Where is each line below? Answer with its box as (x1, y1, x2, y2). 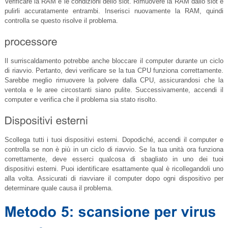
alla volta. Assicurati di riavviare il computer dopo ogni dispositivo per (4, 175, 224, 183)
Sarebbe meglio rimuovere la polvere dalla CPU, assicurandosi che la (4, 76, 224, 84)
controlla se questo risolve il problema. (4, 17, 118, 25)
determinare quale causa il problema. (4, 184, 113, 192)
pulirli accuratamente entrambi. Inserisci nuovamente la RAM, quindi (4, 7, 224, 15)
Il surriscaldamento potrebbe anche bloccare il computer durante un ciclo (4, 57, 224, 65)
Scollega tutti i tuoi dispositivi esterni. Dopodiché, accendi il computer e (4, 136, 224, 144)
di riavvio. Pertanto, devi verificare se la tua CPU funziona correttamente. (4, 67, 224, 75)
